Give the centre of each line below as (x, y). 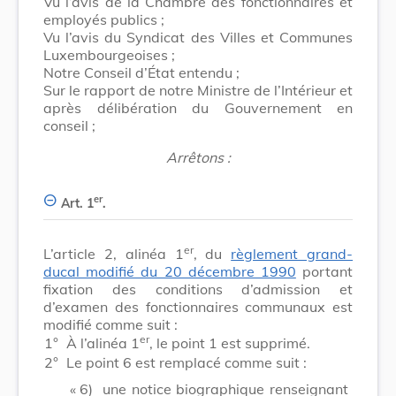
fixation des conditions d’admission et (198, 289)
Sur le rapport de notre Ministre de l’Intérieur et (198, 90)
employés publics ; (104, 19)
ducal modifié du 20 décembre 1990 (170, 271)
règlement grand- (292, 253)
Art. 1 (77, 203)
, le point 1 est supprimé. (230, 343)
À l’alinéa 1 (103, 343)
